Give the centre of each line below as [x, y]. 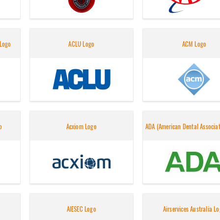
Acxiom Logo [81, 127]
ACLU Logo [82, 44]
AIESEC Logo [81, 209]
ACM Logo [194, 44]
